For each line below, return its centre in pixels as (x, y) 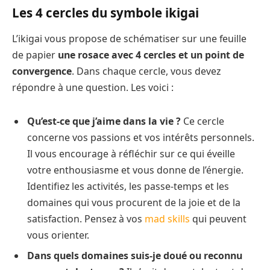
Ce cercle (202, 121)
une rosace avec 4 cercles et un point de (151, 55)
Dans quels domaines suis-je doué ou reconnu (135, 255)
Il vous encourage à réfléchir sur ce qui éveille (131, 153)
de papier (35, 55)
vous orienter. (58, 235)
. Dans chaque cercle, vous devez (146, 71)
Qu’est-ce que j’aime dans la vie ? (104, 121)
